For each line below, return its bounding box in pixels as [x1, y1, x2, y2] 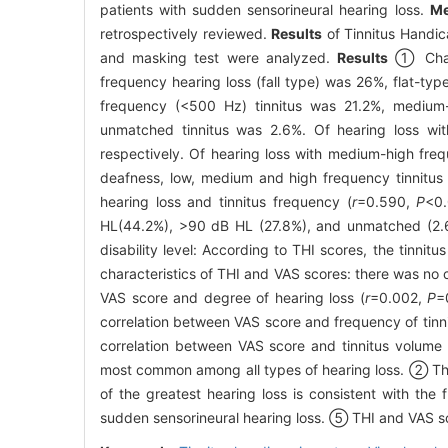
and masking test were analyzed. [100, 48, 338, 66]
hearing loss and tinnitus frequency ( [100, 192, 352, 210]
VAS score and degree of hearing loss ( [100, 288, 365, 306]
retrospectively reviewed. [100, 24, 272, 42]
